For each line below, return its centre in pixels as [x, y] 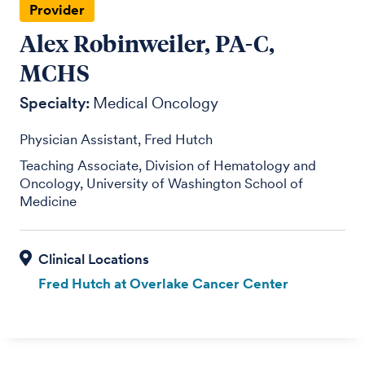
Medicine [48, 201]
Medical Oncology [156, 103]
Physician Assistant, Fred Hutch [117, 139]
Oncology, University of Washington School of [162, 183]
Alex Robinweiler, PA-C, [147, 42]
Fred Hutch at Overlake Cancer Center [163, 283]
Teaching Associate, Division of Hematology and [168, 165]
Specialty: [55, 103]
